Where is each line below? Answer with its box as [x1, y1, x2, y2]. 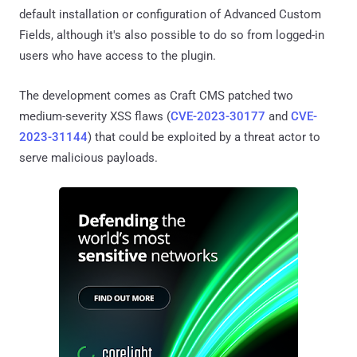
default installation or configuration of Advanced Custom [19, 7, 321, 22]
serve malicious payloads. [19, 151, 158, 166]
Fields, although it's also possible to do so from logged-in [19, 28, 324, 43]
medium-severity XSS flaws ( [19, 109, 171, 124]
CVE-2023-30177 [171, 109, 265, 124]
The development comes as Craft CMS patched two [19, 88, 293, 104]
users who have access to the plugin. [19, 49, 216, 64]
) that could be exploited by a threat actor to [88, 130, 320, 145]
